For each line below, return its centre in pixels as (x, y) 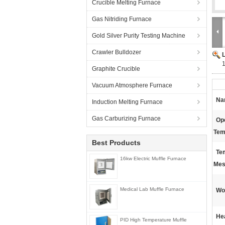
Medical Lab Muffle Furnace (152, 189)
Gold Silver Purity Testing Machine (139, 36)
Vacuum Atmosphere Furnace (132, 85)
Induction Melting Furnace (127, 102)
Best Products (116, 143)
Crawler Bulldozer (117, 52)
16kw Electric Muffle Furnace (153, 158)
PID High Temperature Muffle (153, 220)
